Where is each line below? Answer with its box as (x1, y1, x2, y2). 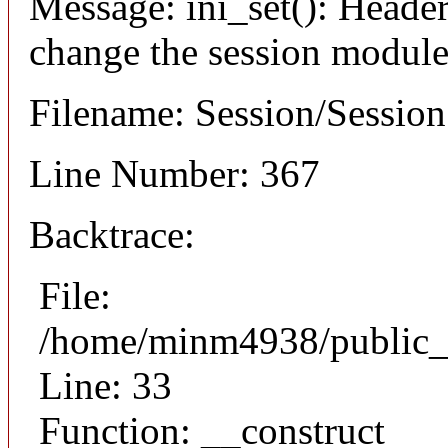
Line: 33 (39, 363, 172, 407)
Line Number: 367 (29, 151, 320, 195)
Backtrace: (29, 212, 195, 256)
